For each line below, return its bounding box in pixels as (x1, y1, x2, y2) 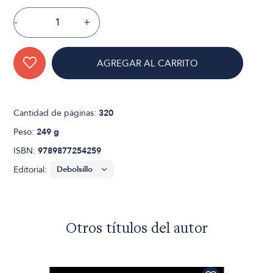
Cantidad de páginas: (13, 107, 99, 119)
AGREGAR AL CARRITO (97, 57, 199, 69)
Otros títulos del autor (65, 221, 208, 237)
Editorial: (13, 163, 48, 175)
